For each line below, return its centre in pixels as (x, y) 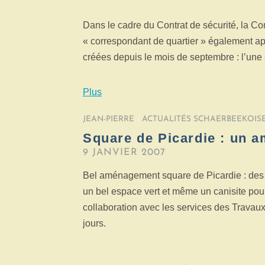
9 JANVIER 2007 (124, 153)
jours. (94, 224)
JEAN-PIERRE (109, 119)
